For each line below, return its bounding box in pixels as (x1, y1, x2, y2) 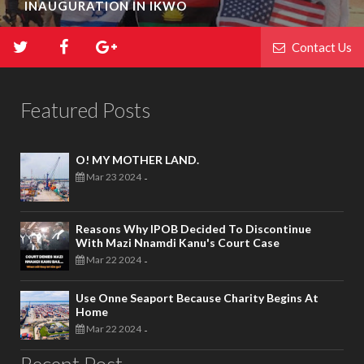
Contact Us (289, 39, 352, 54)
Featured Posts (20, 97, 150, 122)
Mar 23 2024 (84, 170, 141, 183)
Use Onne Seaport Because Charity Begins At (76, 290, 318, 305)
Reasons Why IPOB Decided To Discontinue (76, 221, 311, 236)
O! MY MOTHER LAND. (76, 152, 199, 167)
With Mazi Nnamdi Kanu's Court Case (76, 235, 279, 249)
